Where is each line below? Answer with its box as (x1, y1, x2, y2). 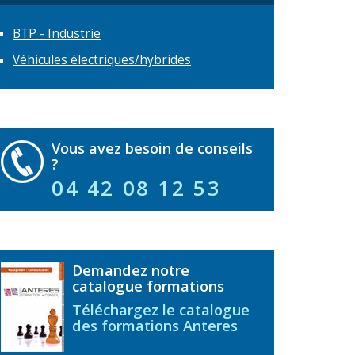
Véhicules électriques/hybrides (13, 52, 191, 68)
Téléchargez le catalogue (72, 300, 250, 319)
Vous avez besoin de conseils (52, 139, 253, 158)
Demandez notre (72, 261, 189, 280)
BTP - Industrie (13, 25, 101, 42)
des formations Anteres (72, 316, 238, 335)
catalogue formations (72, 277, 224, 296)
